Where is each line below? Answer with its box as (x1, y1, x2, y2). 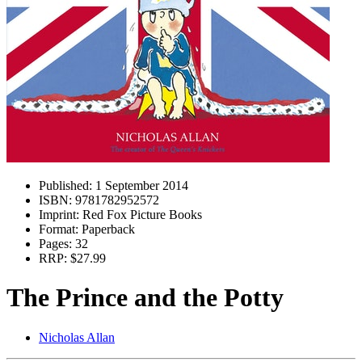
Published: (39, 179, 92, 192)
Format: (39, 222, 78, 236)
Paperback (78, 222, 135, 236)
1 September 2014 (92, 179, 188, 192)
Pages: (39, 237, 72, 250)
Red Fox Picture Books (79, 208, 202, 221)
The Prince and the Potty (6, 283, 284, 313)
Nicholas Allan (39, 330, 115, 344)
